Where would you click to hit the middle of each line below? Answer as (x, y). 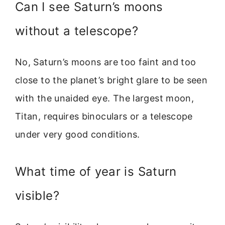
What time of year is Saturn (96, 172)
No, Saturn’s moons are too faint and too (106, 62)
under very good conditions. (78, 134)
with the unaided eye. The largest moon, (105, 98)
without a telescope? (77, 31)
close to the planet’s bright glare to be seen (111, 80)
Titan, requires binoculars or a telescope (104, 116)
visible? (37, 196)
